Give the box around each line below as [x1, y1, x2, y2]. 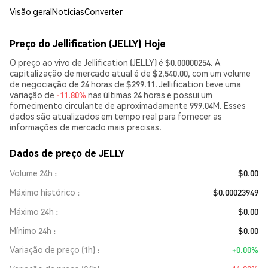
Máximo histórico [10, 187, 75, 197]
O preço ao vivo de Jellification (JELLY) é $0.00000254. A [10, 57, 220, 68]
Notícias [52, 6, 84, 17]
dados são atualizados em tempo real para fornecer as [10, 111, 222, 121]
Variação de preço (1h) [10, 244, 95, 255]
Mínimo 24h [10, 225, 51, 236]
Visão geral [10, 6, 52, 17]
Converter [84, 6, 123, 17]
